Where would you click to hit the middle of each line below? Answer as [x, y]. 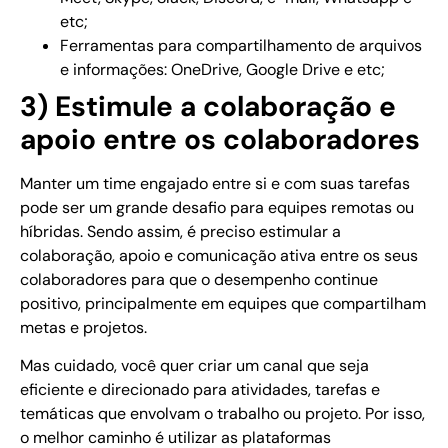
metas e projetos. [83, 327]
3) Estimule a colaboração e [208, 106]
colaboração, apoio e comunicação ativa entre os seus [219, 255]
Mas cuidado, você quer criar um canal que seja [194, 365]
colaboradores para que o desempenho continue [199, 279]
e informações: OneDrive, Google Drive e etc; [222, 69]
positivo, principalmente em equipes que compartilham [223, 303]
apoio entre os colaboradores [220, 139]
